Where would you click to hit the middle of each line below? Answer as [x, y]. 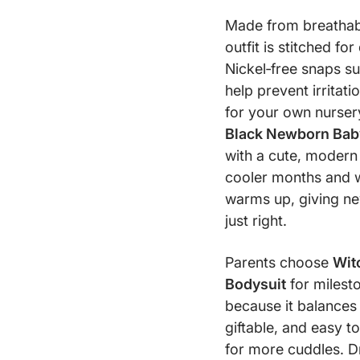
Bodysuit [256, 284]
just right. [256, 221]
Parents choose [279, 262]
